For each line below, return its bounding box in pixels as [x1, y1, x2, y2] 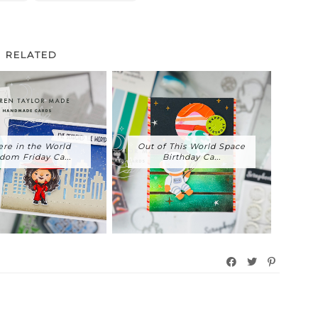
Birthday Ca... [163, 151, 221, 162]
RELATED [5, 48, 57, 60]
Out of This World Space [138, 141, 246, 151]
